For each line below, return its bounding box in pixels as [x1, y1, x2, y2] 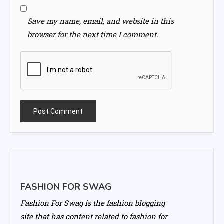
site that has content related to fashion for [20, 211, 167, 221]
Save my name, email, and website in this [27, 15, 174, 26]
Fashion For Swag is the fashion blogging [20, 197, 165, 208]
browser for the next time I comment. [27, 29, 158, 39]
